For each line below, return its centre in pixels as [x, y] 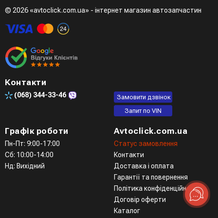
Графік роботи [37, 131]
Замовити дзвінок [144, 97]
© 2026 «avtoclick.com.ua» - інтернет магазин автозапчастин [103, 10]
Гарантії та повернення [151, 177]
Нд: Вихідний [25, 166]
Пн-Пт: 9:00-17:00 [32, 143]
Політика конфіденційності [157, 188]
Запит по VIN [143, 110]
